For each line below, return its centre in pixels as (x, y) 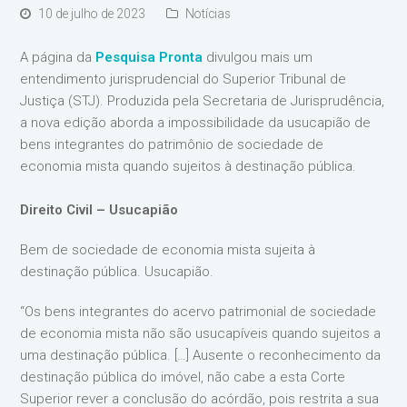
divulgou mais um (258, 57)
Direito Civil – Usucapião (99, 209)
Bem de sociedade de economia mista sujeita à (168, 249)
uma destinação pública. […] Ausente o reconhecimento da (201, 355)
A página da (58, 57)
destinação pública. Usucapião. (117, 271)
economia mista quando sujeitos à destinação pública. (189, 166)
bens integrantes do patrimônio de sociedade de (172, 144)
